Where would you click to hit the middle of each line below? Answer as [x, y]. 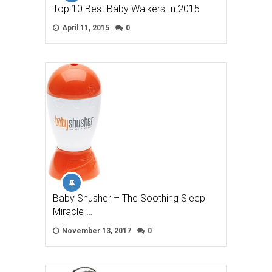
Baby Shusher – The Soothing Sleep [129, 199]
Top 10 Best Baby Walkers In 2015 [126, 8]
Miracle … [73, 212]
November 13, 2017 [96, 231]
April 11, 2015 [85, 28]
